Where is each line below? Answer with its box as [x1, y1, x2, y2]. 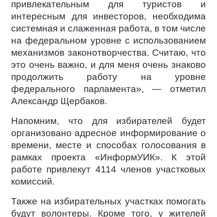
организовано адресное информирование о [11, 127, 206, 138]
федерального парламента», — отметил [11, 83, 206, 94]
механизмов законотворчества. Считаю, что [11, 47, 206, 58]
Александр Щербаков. [11, 95, 107, 106]
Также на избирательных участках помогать [11, 196, 206, 206]
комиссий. [11, 176, 55, 186]
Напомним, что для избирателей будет [11, 115, 206, 126]
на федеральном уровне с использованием [11, 35, 206, 46]
